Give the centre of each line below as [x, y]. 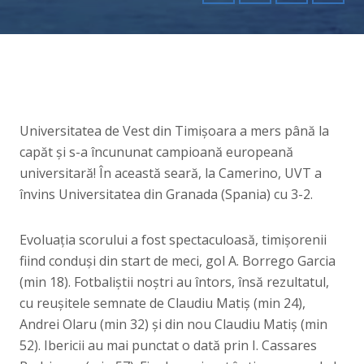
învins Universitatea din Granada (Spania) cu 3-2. [166, 194]
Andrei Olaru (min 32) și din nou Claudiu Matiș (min [173, 324]
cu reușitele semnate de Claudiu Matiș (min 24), [162, 303]
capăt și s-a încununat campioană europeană [156, 152]
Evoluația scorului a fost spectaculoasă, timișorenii [173, 240]
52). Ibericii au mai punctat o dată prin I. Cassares [168, 345]
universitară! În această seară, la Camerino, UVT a [171, 173]
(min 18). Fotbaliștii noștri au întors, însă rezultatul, [174, 282]
